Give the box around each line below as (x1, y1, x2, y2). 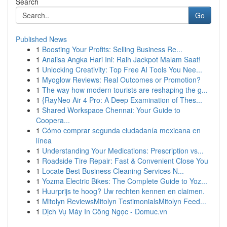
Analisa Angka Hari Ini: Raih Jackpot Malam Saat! (42, 54, 201, 64)
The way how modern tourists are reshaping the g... (42, 85, 208, 95)
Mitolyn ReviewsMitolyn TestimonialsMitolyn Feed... (42, 196, 206, 206)
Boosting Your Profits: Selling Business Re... (42, 44, 182, 54)
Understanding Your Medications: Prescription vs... (42, 145, 204, 156)
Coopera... (36, 115, 70, 125)
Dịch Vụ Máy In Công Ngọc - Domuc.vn (42, 206, 167, 216)
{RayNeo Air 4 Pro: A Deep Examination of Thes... (42, 95, 202, 105)
